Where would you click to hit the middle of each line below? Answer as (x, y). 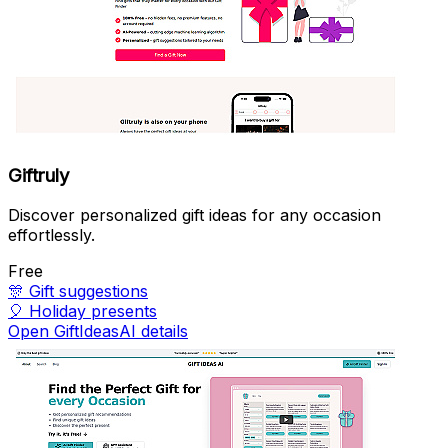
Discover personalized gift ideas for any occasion (194, 215)
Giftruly (39, 175)
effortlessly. (51, 235)
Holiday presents (93, 311)
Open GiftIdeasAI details (98, 331)
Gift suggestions (88, 291)
